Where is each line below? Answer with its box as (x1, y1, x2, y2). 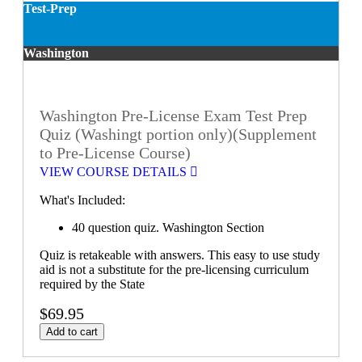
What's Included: (40, 193, 125, 208)
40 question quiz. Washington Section (72, 221, 267, 235)
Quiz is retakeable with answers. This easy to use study (40, 248, 320, 263)
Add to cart (46, 326, 98, 339)
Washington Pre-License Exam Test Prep (40, 107, 307, 125)
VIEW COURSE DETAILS (40, 165, 190, 179)
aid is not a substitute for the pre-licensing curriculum (40, 263, 309, 277)
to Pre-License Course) (40, 144, 191, 162)
